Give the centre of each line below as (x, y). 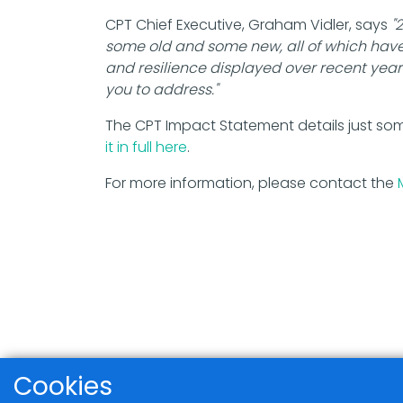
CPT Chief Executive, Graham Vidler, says (248, 25)
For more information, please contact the (251, 184)
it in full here (146, 148)
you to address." (161, 90)
